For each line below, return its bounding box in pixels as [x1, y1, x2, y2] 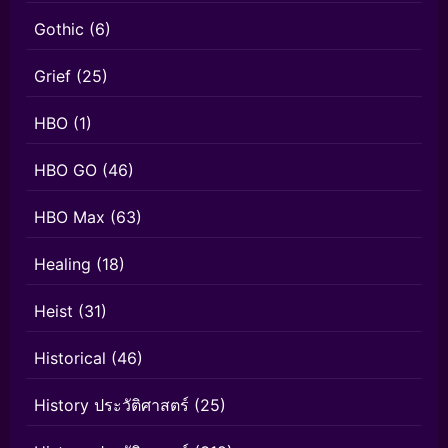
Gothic [34, 19, 84, 40]
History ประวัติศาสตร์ [34, 395, 189, 416]
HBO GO [34, 160, 97, 181]
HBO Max [34, 207, 105, 228]
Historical [34, 348, 106, 369]
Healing [34, 254, 91, 275]
